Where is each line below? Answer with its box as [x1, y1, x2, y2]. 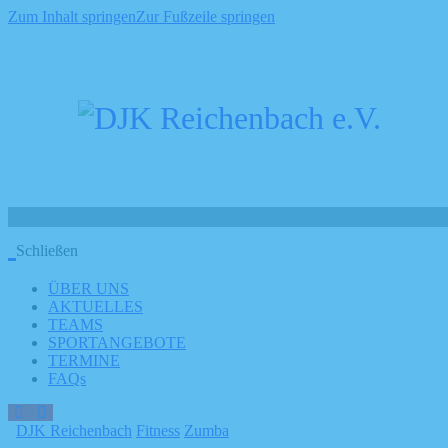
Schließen [16, 242, 78, 259]
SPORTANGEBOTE [48, 334, 186, 351]
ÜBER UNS [48, 280, 129, 297]
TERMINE [48, 352, 120, 369]
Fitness [136, 422, 180, 439]
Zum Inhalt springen [8, 8, 136, 25]
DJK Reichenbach [16, 422, 132, 439]
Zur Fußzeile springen [136, 8, 275, 25]
